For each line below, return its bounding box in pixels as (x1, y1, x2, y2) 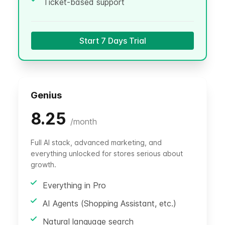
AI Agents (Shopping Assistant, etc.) (43, 198, 176, 208)
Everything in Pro (43, 180, 106, 190)
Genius (31, 89, 62, 100)
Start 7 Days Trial (79, 35, 146, 46)
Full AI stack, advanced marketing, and (31, 138, 162, 147)
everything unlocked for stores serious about (31, 149, 183, 158)
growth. (31, 160, 56, 169)
